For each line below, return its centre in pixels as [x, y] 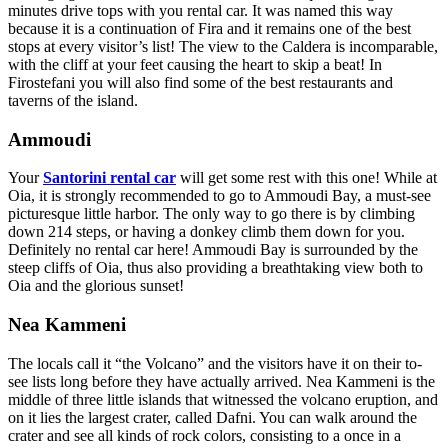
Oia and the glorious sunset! [96, 286]
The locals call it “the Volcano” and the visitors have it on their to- [215, 363]
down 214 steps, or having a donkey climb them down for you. [206, 232]
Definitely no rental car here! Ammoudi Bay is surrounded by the [213, 250]
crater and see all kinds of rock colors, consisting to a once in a [204, 435]
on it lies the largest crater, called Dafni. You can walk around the [212, 417]
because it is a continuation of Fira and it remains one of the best [209, 28]
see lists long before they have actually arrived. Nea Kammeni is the [221, 381]
